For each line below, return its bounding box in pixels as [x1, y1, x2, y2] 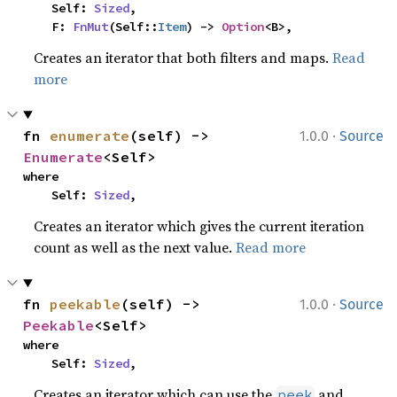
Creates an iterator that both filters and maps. [34, 48, 333, 67]
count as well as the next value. [34, 237, 237, 257]
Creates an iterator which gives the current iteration [34, 216, 365, 236]
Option [222, 19, 265, 35]
